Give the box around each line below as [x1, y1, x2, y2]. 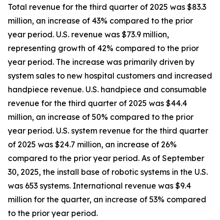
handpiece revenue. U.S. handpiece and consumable [8, 84, 207, 94]
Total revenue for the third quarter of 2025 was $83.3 [8, 1, 206, 12]
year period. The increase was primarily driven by [8, 56, 194, 67]
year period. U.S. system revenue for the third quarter [8, 125, 208, 136]
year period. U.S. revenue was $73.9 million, [8, 29, 169, 39]
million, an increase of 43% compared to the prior [8, 15, 193, 26]
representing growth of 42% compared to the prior [8, 43, 199, 53]
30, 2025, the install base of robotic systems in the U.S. [8, 166, 208, 177]
